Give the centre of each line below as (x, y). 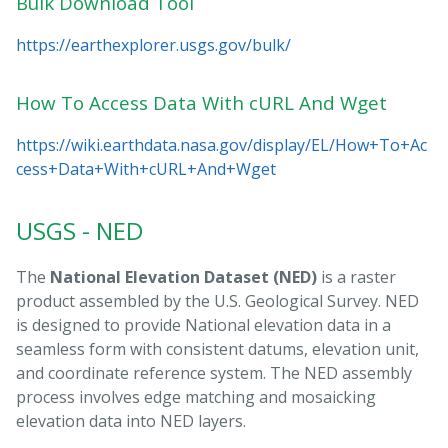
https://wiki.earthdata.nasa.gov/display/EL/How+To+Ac (221, 145)
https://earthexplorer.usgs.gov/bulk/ (153, 45)
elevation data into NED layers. (131, 421)
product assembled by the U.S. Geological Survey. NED (217, 301)
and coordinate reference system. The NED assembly (214, 373)
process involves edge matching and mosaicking (196, 397)
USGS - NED (79, 231)
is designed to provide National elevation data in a (203, 325)
